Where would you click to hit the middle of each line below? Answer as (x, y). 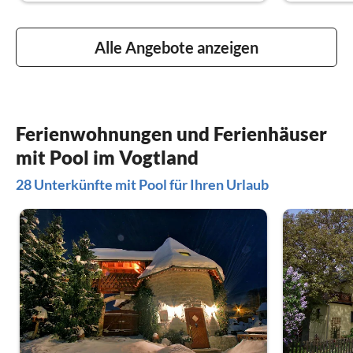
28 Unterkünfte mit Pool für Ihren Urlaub (142, 184)
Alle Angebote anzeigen (176, 47)
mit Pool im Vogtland (107, 157)
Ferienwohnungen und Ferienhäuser (171, 133)
